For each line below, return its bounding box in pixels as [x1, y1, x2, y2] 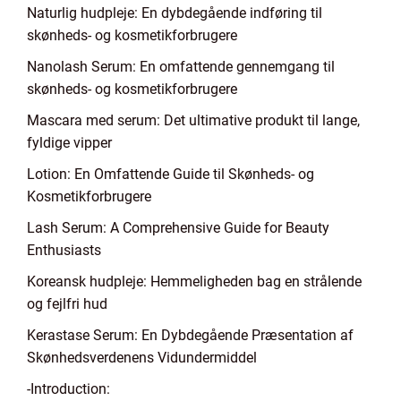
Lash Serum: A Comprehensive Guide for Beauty [27, 219, 329, 236]
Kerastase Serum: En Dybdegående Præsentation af [27, 327, 354, 344]
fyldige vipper [27, 134, 112, 151]
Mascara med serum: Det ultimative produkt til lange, [27, 112, 360, 129]
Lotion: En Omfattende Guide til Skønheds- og [27, 166, 314, 183]
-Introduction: [27, 380, 110, 397]
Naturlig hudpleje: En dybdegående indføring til [27, 4, 322, 21]
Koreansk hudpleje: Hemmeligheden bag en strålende [27, 273, 362, 290]
